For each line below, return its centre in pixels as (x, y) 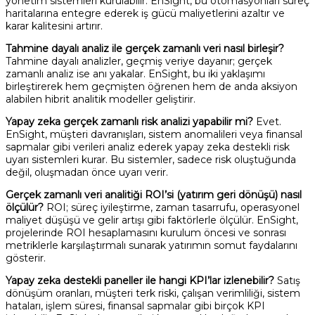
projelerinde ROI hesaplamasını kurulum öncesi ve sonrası (146, 232)
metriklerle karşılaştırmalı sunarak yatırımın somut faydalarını (152, 245)
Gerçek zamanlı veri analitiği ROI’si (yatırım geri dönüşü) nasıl (154, 194)
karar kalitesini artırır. (54, 26)
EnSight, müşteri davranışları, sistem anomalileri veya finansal (154, 134)
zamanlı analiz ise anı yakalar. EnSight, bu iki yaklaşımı (135, 73)
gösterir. (26, 258)
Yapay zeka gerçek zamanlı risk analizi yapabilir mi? (129, 121)
